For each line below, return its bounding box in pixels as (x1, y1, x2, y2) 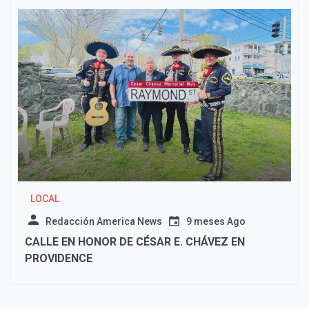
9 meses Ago (186, 216, 246, 228)
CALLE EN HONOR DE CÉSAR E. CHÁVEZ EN (25, 235, 245, 249)
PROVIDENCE (25, 252, 92, 266)
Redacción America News (46, 216, 162, 228)
